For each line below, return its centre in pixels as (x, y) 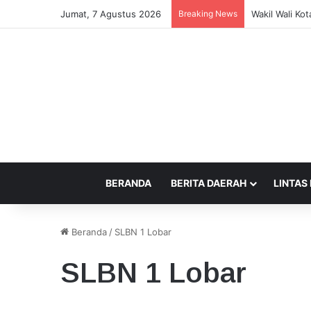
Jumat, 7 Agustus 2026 (111, 14)
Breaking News (208, 14)
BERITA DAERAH (209, 183)
